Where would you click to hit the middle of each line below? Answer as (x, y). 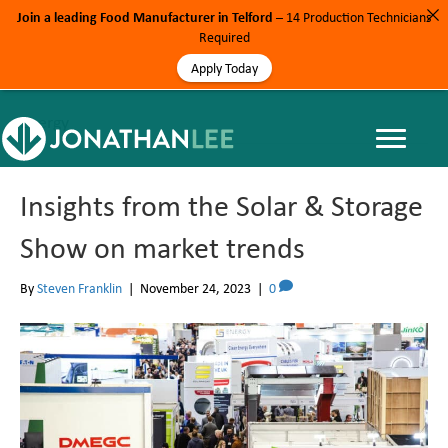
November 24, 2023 (195, 288)
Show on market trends (162, 247)
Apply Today (224, 68)
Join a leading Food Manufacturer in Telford (145, 16)
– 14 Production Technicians (352, 17)
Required (224, 37)
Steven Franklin (79, 288)
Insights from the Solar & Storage (221, 205)
